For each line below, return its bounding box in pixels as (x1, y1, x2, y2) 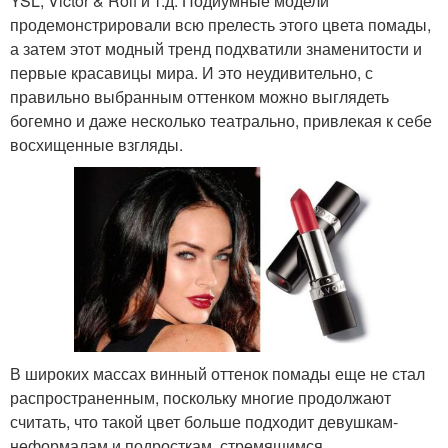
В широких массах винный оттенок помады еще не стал (10, 361, 425, 385)
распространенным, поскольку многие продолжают (10, 385, 391, 409)
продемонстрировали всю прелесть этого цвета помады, (10, 12, 431, 36)
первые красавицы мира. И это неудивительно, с (10, 60, 373, 84)
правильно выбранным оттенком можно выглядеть (10, 84, 389, 108)
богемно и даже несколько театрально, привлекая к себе (10, 108, 432, 132)
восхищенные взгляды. (10, 132, 183, 156)
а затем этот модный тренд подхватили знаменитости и (10, 36, 422, 60)
